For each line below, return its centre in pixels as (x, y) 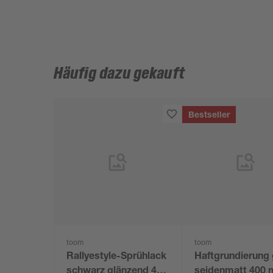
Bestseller (209, 116)
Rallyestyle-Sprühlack (117, 257)
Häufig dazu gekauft (119, 74)
